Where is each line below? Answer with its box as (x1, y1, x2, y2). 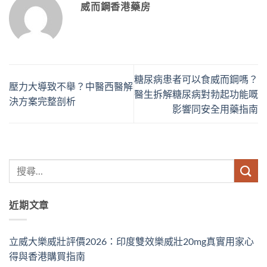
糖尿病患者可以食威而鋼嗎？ (134, 73, 258, 85)
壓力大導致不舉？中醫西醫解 (9, 80, 133, 92)
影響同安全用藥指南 (172, 103, 258, 114)
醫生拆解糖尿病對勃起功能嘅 (134, 88, 258, 100)
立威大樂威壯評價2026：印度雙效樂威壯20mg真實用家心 (9, 235, 254, 247)
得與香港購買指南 (9, 250, 85, 262)
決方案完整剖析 (9, 95, 76, 107)
